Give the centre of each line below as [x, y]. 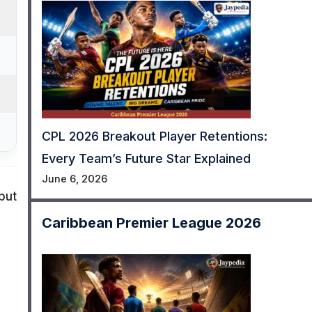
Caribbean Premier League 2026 [151, 223]
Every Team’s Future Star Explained [146, 159]
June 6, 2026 [74, 179]
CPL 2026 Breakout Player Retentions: [154, 136]
